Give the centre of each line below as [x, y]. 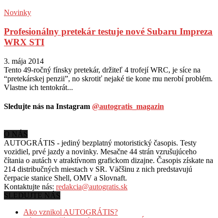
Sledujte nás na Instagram [48, 106]
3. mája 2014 [24, 61]
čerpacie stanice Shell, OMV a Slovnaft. [65, 178]
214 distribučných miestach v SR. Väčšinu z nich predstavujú [98, 169]
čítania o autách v [32, 161]
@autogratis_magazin [128, 106]
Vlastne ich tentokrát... [38, 87]
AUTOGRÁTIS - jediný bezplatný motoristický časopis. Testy [100, 143]
